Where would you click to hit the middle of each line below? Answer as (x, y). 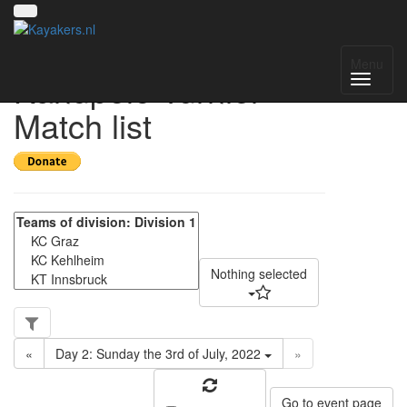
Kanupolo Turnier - (148, 89)
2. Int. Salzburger (138, 54)
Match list (83, 125)
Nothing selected (259, 274)
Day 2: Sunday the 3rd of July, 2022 (160, 354)
